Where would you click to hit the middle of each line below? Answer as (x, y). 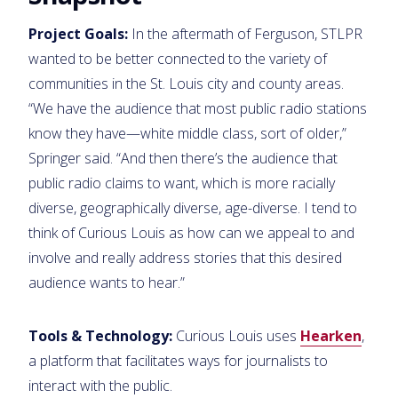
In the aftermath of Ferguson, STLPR (245, 33)
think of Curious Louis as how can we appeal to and (191, 232)
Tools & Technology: (100, 335)
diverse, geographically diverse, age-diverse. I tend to (193, 207)
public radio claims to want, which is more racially (182, 183)
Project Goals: (78, 33)
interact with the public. (100, 385)
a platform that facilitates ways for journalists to (178, 360)
